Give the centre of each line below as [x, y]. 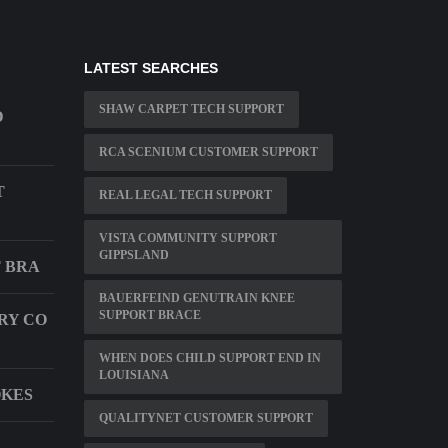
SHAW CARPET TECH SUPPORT [191, 109]
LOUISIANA [133, 375]
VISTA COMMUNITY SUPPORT [187, 238]
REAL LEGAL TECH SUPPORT [185, 195]
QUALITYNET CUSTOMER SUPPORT [205, 418]
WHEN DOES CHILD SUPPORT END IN [209, 358]
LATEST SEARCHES [150, 68]
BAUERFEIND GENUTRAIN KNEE [196, 298]
